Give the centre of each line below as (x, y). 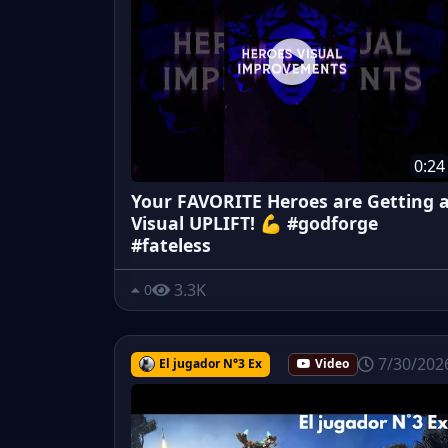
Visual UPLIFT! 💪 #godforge (254, 223)
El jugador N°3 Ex (210, 363)
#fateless (171, 245)
